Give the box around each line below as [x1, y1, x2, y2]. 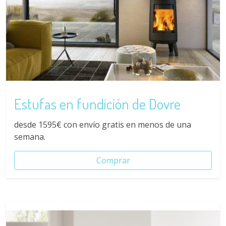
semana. [14, 131, 45, 142]
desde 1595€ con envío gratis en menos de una [14, 119, 191, 130]
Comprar [96, 154, 130, 166]
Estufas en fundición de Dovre [14, 94, 181, 114]
